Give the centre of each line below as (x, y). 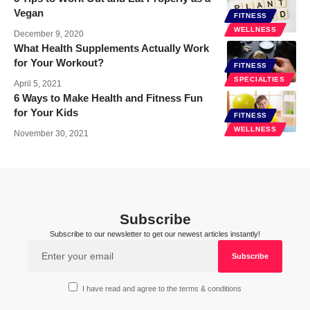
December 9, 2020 (49, 34)
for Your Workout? (59, 62)
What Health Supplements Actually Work (111, 48)
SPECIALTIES (259, 79)
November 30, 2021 (51, 133)
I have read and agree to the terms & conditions (162, 289)
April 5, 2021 (38, 83)
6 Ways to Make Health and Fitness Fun (108, 98)
